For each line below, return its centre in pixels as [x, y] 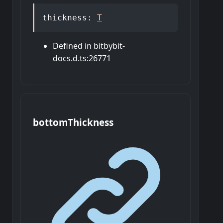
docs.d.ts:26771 [82, 58]
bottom [50, 122]
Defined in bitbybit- [89, 46]
